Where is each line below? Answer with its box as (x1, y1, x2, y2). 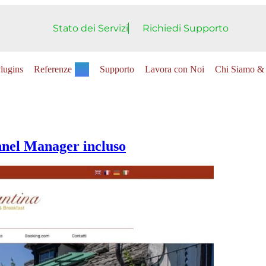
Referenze (34, 64, 72, 74)
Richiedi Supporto (142, 22, 229, 34)
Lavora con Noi (145, 64, 205, 74)
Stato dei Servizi (53, 22, 128, 34)
